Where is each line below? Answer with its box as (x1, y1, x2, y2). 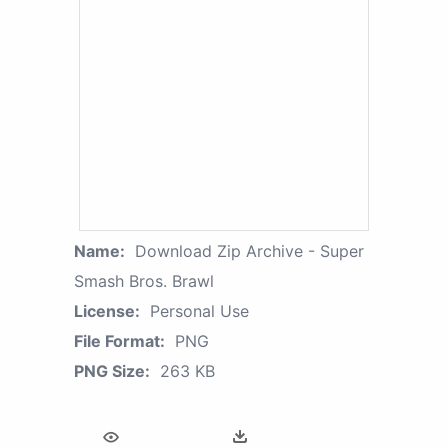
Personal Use (150, 300, 249, 321)
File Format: (74, 330, 165, 351)
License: (74, 300, 140, 321)
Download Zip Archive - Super (135, 240, 364, 261)
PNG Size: (74, 360, 150, 381)
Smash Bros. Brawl (74, 270, 214, 291)
